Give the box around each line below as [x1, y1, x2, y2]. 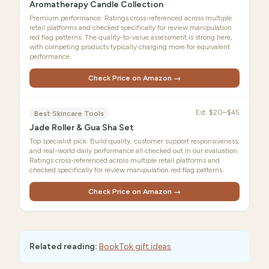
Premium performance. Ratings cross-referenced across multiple [29, 14, 232, 22]
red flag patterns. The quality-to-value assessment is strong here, [29, 33, 232, 41]
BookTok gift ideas [99, 241, 171, 252]
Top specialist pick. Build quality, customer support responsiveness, [29, 137, 240, 145]
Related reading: [29, 241, 97, 252]
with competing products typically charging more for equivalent [29, 43, 230, 51]
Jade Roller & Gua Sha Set [29, 122, 134, 133]
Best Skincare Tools [34, 109, 104, 118]
